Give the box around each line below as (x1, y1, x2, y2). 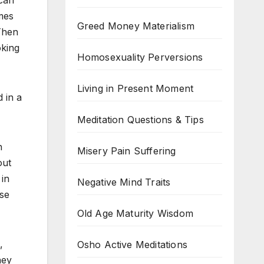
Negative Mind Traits (77, 176, 171, 188)
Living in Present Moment (77, 82, 194, 94)
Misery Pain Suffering (77, 145, 176, 157)
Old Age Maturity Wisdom (77, 207, 194, 219)
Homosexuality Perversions (77, 51, 203, 63)
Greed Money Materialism (77, 20, 195, 32)
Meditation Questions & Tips (77, 114, 204, 126)
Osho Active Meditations (77, 239, 188, 250)
